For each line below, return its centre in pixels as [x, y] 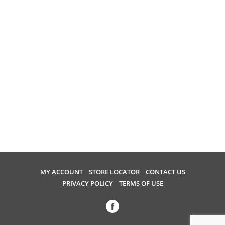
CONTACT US [165, 172]
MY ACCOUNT [61, 172]
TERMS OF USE [141, 183]
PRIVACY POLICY [87, 183]
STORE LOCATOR [114, 172]
